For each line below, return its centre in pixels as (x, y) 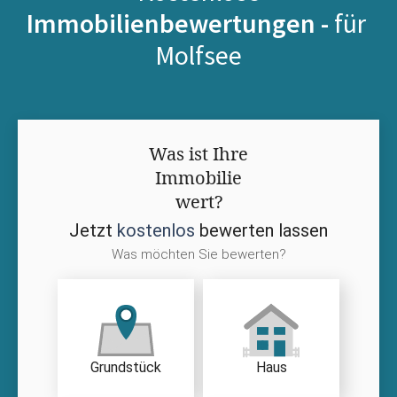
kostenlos (156, 230)
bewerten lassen (261, 230)
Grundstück (126, 368)
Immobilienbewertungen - (180, 23)
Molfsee (198, 54)
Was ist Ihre (198, 153)
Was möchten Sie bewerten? (198, 254)
